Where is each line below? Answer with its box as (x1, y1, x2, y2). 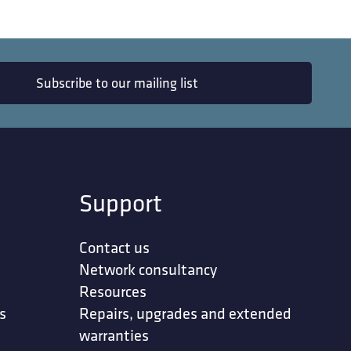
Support (79, 186, 163, 219)
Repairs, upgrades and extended (79, 303, 292, 324)
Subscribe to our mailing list (35, 74, 198, 92)
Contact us (79, 237, 150, 258)
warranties (79, 325, 150, 346)
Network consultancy (79, 259, 218, 280)
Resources (79, 281, 147, 302)
